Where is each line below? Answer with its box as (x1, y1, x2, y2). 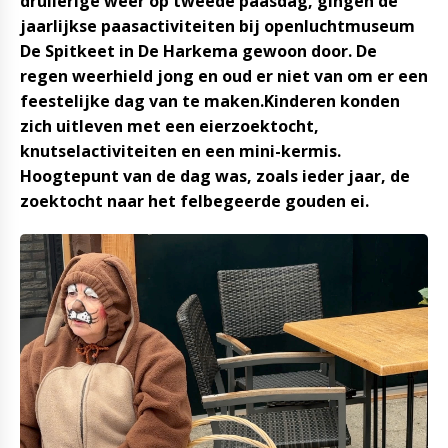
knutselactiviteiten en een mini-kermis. (20, 140, 341, 162)
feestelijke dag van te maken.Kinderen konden (20, 90, 400, 112)
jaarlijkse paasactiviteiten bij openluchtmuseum (20, 15, 415, 37)
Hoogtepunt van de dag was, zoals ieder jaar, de (20, 165, 410, 187)
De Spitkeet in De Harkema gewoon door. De (20, 40, 377, 62)
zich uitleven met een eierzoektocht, (20, 115, 319, 137)
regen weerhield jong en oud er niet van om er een (20, 65, 428, 87)
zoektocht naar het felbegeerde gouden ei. (20, 190, 369, 212)
